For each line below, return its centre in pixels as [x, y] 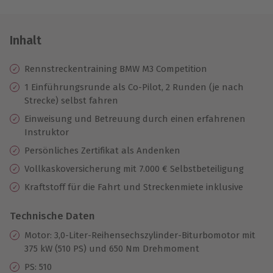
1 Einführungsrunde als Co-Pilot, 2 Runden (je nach [134, 87]
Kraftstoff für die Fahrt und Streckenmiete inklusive [134, 187]
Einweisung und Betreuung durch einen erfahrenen [135, 119]
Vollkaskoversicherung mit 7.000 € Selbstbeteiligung [134, 168]
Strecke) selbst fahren [71, 100]
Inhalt [26, 40]
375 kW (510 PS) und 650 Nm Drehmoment [112, 248]
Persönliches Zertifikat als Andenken [102, 150]
